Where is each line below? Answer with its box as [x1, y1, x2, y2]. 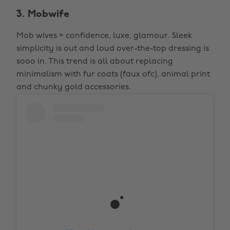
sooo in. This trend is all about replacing [16, 57, 173, 66]
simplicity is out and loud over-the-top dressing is [16, 45, 209, 53]
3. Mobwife [16, 9, 69, 20]
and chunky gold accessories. [16, 83, 131, 91]
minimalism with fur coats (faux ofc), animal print [16, 70, 210, 79]
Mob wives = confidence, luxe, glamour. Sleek [16, 32, 192, 40]
